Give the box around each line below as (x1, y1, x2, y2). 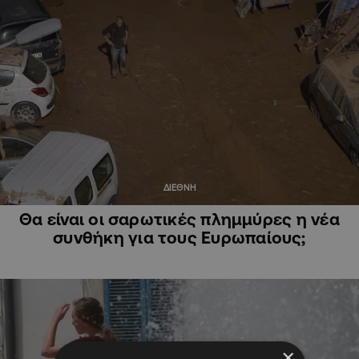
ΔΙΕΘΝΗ (163, 183, 196, 193)
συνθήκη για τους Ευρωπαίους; (53, 228, 306, 248)
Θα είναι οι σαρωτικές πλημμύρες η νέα (19, 209, 340, 229)
